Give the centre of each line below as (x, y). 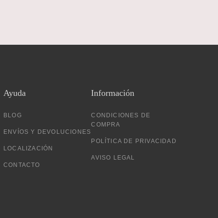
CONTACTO (22, 165)
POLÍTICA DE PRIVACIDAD (134, 141)
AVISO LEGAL (113, 157)
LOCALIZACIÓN (28, 148)
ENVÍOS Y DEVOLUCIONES (47, 132)
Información (113, 93)
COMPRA (106, 124)
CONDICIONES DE (121, 115)
